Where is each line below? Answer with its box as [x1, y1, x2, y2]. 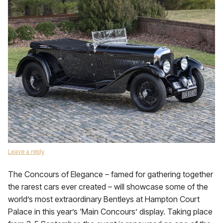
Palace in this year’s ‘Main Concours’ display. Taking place [8, 207, 213, 217]
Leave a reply [8, 148, 44, 155]
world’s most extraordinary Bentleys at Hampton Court [8, 194, 200, 204]
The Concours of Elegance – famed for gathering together [8, 169, 213, 179]
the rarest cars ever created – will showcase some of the [8, 182, 208, 192]
